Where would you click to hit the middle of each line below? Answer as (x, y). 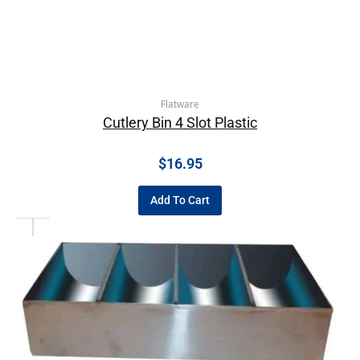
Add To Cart (180, 200)
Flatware (180, 104)
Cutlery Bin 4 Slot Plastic (180, 123)
